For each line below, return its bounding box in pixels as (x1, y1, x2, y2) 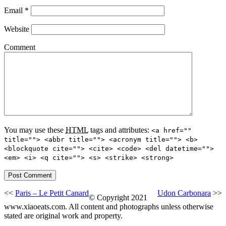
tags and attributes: (88, 125, 151, 134)
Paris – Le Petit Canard (15, 188, 89, 197)
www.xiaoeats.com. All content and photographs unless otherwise (4, 202, 213, 211)
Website (4, 24, 29, 33)
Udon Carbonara (157, 188, 211, 197)
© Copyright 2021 (89, 193, 147, 202)
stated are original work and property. (4, 211, 123, 220)
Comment (4, 42, 35, 51)
